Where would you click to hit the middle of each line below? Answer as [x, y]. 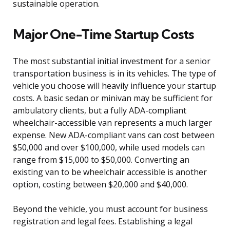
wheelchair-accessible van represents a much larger [112, 123]
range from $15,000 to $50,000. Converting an [101, 160]
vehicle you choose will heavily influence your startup [114, 86]
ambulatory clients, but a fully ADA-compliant [100, 111]
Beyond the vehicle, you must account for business [110, 209]
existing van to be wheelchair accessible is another [110, 172]
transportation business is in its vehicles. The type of [114, 74]
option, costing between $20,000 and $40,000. [100, 185]
